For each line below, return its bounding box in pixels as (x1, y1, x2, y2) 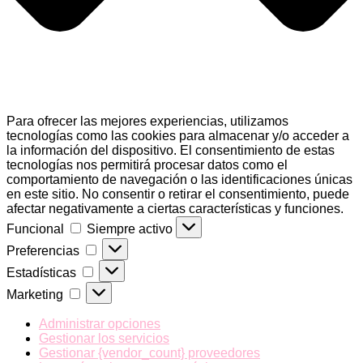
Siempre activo (87, 222, 176, 237)
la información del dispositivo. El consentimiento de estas (6, 143, 335, 158)
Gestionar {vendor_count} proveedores (39, 346, 260, 361)
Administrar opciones (39, 317, 160, 331)
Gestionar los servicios (39, 331, 169, 346)
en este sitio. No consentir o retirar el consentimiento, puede (6, 187, 349, 202)
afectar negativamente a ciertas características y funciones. (6, 202, 344, 216)
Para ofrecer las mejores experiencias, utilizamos (6, 114, 288, 129)
